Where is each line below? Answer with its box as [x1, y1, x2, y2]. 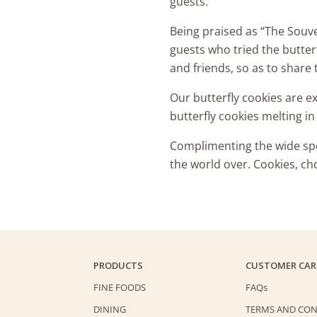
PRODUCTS [93, 258, 143, 272]
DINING [93, 302, 126, 316]
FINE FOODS [93, 280, 146, 294]
